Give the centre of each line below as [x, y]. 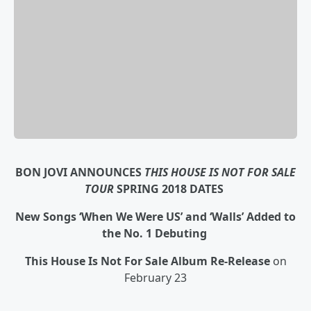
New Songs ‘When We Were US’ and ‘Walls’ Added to [155, 217]
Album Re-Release [219, 261]
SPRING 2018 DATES [170, 189]
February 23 [155, 278]
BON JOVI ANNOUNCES [80, 173]
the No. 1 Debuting [155, 234]
